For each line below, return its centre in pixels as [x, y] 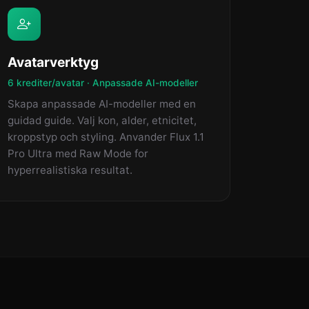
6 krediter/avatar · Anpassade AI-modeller [103, 83]
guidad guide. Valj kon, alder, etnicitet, [102, 120]
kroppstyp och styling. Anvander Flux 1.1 [106, 137]
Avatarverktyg [53, 62]
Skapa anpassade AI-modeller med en [102, 104]
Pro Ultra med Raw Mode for [78, 153]
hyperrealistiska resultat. [70, 170]
